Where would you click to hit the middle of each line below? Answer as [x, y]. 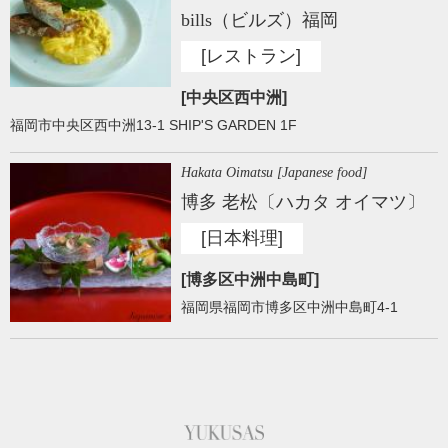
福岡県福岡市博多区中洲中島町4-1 [290, 307]
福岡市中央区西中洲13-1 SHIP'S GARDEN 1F [153, 125]
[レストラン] [251, 56]
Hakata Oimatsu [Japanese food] [274, 173]
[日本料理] [242, 238]
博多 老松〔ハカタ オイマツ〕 [303, 202]
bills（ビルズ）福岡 [260, 20]
